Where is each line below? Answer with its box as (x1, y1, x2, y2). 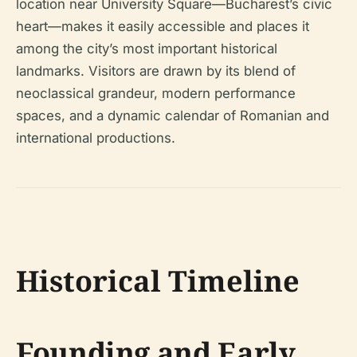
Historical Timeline (16, 261, 300, 300)
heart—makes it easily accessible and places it (16, 18, 309, 34)
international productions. (16, 129, 175, 146)
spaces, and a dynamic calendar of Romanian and (16, 107, 329, 124)
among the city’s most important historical (16, 40, 277, 57)
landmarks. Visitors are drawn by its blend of (16, 62, 296, 79)
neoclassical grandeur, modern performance (16, 84, 296, 101)
